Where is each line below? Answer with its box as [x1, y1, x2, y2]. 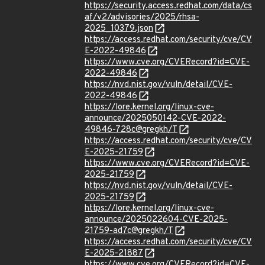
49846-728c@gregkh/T [85, 124, 177, 135]
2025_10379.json [85, 23, 153, 34]
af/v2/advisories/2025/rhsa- [85, 12, 199, 23]
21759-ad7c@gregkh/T [85, 225, 173, 237]
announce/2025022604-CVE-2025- [85, 214, 228, 225]
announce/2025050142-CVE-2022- [85, 113, 226, 124]
